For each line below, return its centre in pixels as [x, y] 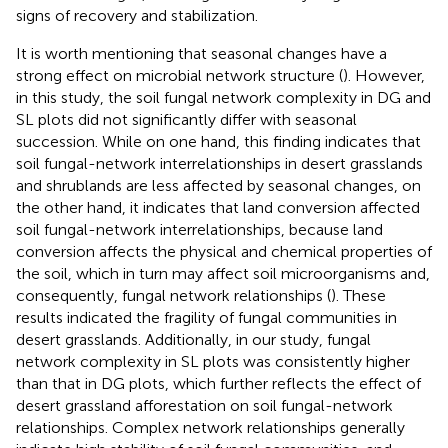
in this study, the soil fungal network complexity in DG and [223, 97]
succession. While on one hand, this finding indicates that [218, 141]
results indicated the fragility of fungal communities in [206, 317]
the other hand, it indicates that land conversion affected [218, 207]
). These [358, 295]
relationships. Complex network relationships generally [210, 427]
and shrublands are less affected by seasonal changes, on [218, 185]
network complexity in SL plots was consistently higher [213, 361]
